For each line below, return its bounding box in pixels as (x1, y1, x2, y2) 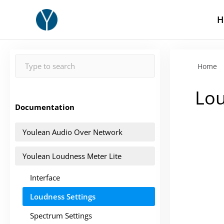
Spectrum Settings (30, 210, 92, 220)
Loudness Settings (30, 191, 95, 201)
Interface (30, 172, 60, 182)
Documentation (15, 102, 74, 112)
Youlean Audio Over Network (22, 127, 122, 137)
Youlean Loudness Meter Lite (22, 151, 121, 161)
